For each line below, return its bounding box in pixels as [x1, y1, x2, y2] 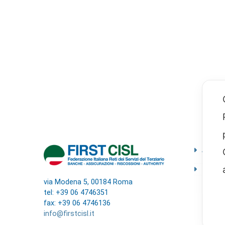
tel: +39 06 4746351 [44, 188, 108, 197]
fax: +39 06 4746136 [44, 198, 110, 207]
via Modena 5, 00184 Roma [44, 177, 133, 186]
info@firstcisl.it [44, 209, 94, 218]
